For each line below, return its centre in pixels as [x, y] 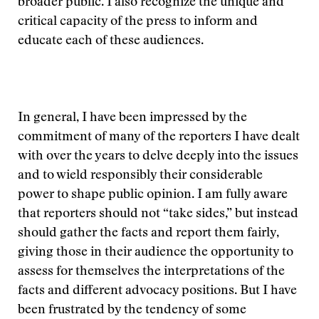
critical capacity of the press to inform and [138, 22]
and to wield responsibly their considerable [140, 176]
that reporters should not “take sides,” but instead [158, 214]
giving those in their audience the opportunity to [156, 253]
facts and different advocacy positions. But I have [157, 291]
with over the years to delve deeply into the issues [158, 157]
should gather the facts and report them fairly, [148, 234]
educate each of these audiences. [111, 41]
